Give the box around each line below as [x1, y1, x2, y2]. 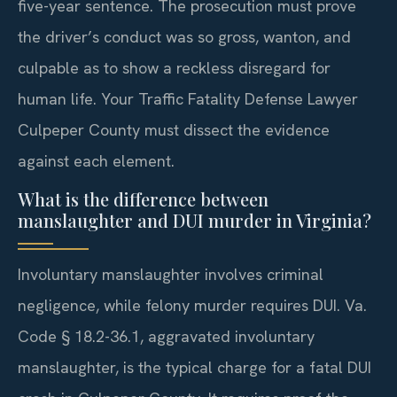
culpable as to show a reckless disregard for [18, 57, 331, 78]
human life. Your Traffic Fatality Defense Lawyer [18, 88, 358, 109]
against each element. [18, 150, 175, 171]
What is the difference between [18, 187, 269, 212]
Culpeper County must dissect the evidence [18, 119, 330, 140]
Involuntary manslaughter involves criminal [18, 264, 323, 285]
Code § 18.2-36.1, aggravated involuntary [18, 326, 315, 347]
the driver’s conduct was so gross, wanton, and [18, 26, 351, 47]
